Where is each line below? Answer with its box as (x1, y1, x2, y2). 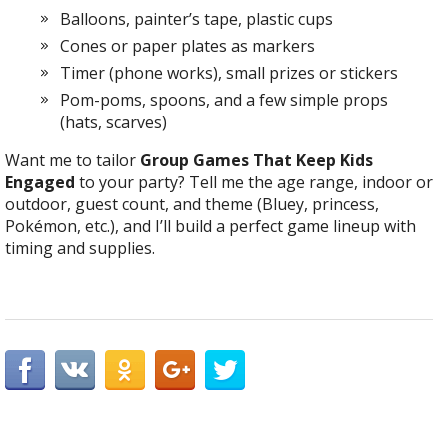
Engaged (5, 171, 75, 193)
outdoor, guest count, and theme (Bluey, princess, (5, 193, 379, 215)
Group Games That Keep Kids (140, 149, 373, 171)
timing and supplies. (5, 237, 155, 259)
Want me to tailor (5, 149, 140, 171)
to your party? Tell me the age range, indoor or (75, 171, 433, 193)
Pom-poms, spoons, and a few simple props (60, 89, 388, 111)
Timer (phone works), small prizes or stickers (60, 62, 398, 84)
